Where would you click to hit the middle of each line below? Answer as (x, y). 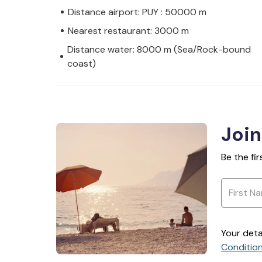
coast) (82, 63)
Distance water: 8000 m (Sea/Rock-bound (159, 49)
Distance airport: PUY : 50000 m (137, 12)
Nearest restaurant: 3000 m (128, 30)
